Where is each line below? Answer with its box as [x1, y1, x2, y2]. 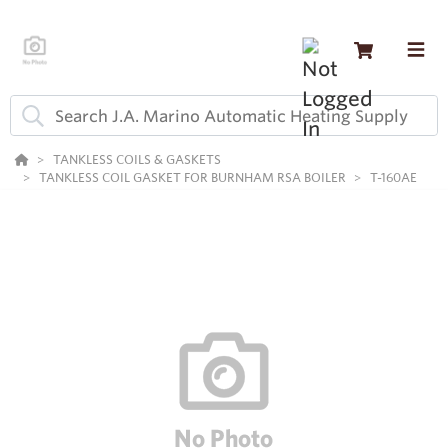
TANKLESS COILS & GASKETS [53, 151, 221, 168]
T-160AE [370, 169, 417, 186]
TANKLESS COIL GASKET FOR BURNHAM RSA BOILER [39, 169, 346, 186]
